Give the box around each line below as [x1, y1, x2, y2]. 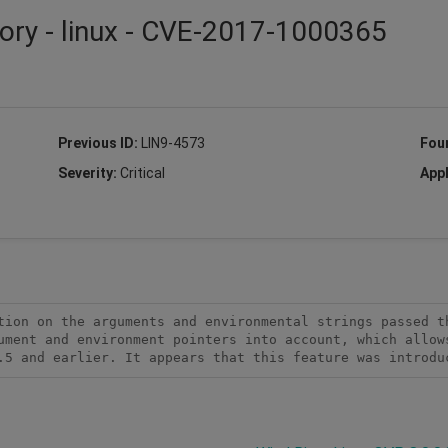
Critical [119, 164, 165, 181]
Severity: [57, 164, 120, 181]
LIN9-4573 [140, 134, 205, 151]
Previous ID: [57, 134, 141, 151]
